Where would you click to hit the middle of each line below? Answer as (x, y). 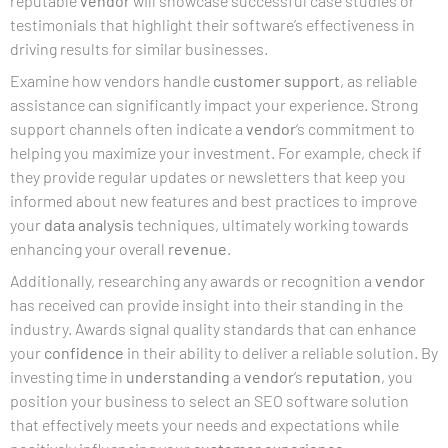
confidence (84, 352)
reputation (343, 376)
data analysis (89, 224)
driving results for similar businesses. (139, 48)
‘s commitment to (355, 128)
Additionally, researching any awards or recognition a (192, 280)
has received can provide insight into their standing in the (206, 304)
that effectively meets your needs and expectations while (204, 424)
